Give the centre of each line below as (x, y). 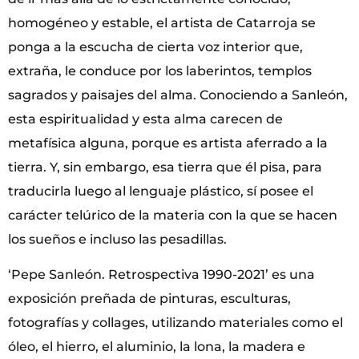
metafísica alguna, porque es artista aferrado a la (168, 143)
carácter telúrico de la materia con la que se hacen (173, 215)
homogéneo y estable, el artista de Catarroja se (162, 22)
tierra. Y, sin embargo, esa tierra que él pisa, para (165, 167)
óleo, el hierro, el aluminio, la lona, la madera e (157, 347)
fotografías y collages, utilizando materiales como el (175, 323)
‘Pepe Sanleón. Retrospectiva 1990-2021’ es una (161, 275)
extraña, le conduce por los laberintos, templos (160, 71)
